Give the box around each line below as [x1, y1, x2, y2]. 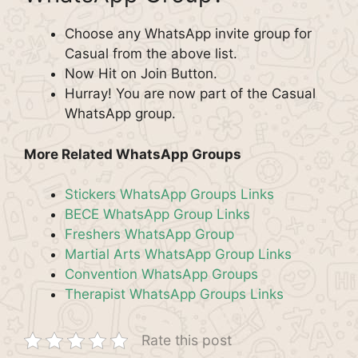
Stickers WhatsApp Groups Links [65, 186, 274, 202]
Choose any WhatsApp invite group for [65, 26, 312, 42]
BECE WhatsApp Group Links [65, 206, 250, 222]
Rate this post [141, 332, 232, 348]
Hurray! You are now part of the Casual [65, 86, 316, 101]
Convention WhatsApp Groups [65, 266, 258, 282]
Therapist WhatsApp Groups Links [65, 286, 284, 302]
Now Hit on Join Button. [65, 66, 217, 82]
